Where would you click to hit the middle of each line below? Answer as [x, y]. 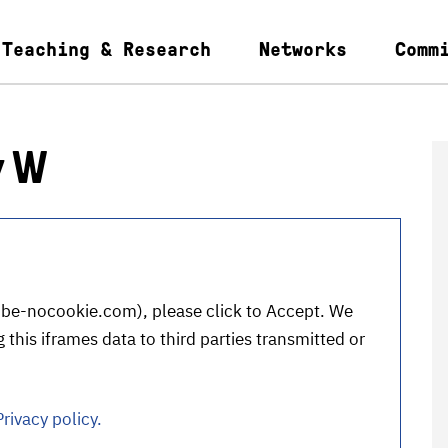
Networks [303, 49]
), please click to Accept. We [245, 311]
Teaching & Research [106, 49]
